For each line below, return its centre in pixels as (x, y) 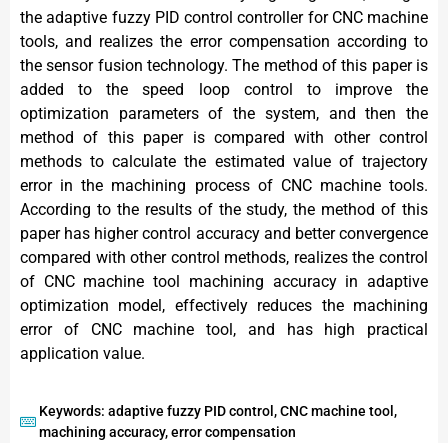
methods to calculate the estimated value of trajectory (224, 162)
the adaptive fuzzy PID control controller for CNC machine (224, 18)
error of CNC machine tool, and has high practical (224, 330)
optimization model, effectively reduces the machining (224, 306)
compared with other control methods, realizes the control (224, 258)
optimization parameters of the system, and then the (224, 114)
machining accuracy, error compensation (167, 431)
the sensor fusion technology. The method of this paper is (224, 66)
